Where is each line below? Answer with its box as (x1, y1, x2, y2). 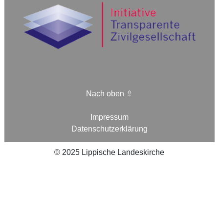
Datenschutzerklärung (71, 124, 148, 133)
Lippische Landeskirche (80, 147, 165, 156)
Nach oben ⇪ (86, 88, 133, 98)
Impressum (90, 112, 129, 121)
